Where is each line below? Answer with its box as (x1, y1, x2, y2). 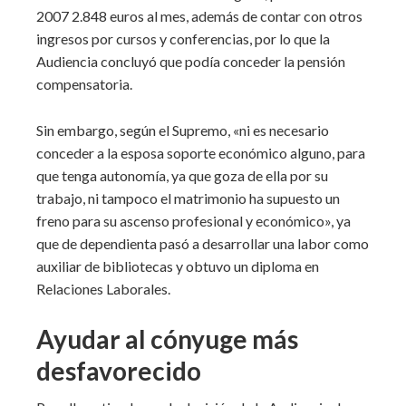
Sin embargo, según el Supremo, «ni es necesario (36, 121, 329, 139)
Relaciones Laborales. (36, 280, 170, 297)
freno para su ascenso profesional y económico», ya (36, 212, 351, 229)
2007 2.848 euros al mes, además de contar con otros (36, 7, 362, 24)
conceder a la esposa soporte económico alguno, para (36, 144, 365, 161)
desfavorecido (36, 355, 201, 386)
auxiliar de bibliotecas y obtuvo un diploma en (36, 257, 319, 275)
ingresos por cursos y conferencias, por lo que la (36, 30, 330, 47)
